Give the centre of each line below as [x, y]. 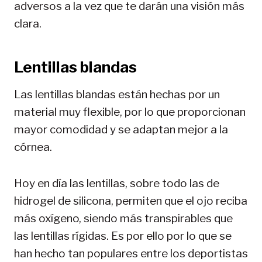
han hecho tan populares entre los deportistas [131, 253]
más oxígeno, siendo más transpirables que [123, 218]
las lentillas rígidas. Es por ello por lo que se [123, 236]
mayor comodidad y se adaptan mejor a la [121, 129]
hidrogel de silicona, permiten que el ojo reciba [131, 201]
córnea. [34, 147]
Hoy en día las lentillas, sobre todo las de [117, 183]
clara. [29, 23]
